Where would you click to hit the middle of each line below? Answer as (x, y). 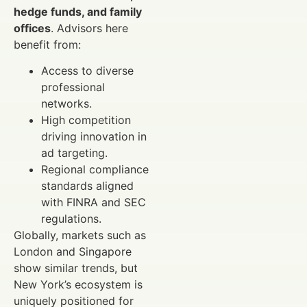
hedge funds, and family (78, 11)
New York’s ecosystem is (78, 284)
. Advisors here (89, 28)
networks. (66, 103)
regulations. (71, 218)
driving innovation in (94, 136)
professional (73, 87)
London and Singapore (73, 251)
